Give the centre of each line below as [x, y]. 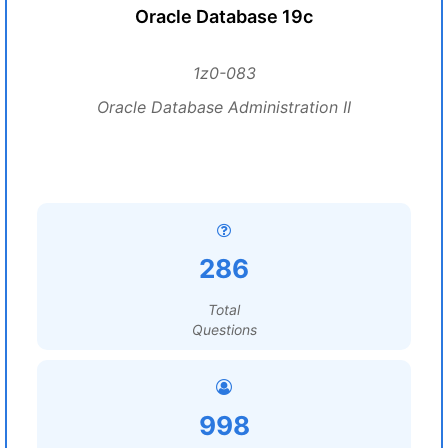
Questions [224, 329]
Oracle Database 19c [224, 16]
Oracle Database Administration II [224, 107]
